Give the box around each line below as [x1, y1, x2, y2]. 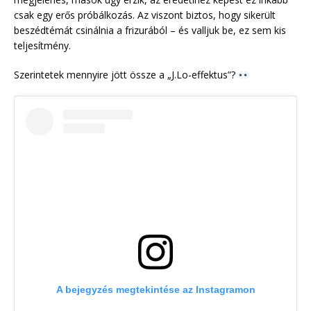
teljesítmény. [14, 39, 71, 53]
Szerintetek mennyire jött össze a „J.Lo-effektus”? [14, 68, 238, 82]
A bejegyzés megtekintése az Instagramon [56, 283, 255, 295]
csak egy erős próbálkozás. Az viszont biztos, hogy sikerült [14, 8, 276, 22]
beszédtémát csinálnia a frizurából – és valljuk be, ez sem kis [14, 24, 286, 37]
